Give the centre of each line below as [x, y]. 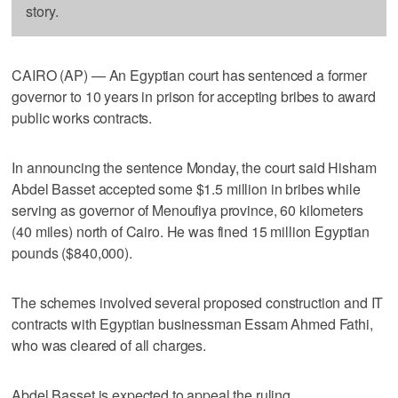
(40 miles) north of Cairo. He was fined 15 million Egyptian [191, 231]
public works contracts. [82, 117]
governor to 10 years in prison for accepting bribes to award [194, 96]
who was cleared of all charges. [109, 345]
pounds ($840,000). [72, 252]
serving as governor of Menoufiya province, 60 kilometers [187, 210]
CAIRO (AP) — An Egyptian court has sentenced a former [189, 75]
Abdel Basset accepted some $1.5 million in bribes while [186, 188]
